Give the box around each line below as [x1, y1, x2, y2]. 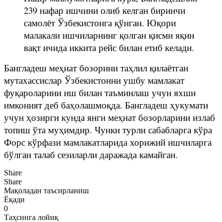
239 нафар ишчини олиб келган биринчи [24, 3, 185, 16]
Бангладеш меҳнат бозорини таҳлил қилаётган [4, 61, 188, 74]
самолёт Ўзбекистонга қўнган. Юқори [24, 16, 176, 29]
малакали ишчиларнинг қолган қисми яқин [24, 28, 194, 41]
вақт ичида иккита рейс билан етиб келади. [24, 41, 194, 54]
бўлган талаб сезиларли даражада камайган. [4, 148, 178, 161]
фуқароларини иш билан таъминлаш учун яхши [4, 86, 196, 99]
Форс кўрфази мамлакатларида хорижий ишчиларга [4, 135, 212, 148]
